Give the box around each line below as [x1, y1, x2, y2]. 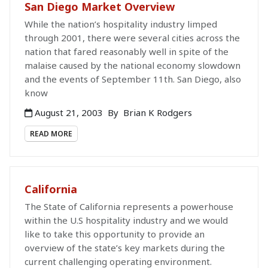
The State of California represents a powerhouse [25, 200, 233, 212]
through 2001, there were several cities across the [25, 31, 240, 44]
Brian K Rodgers [123, 106, 192, 118]
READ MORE [30, 128, 72, 139]
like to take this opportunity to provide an [25, 227, 205, 240]
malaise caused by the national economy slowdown [25, 59, 240, 71]
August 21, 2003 [32, 106, 105, 118]
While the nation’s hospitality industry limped [25, 17, 217, 30]
